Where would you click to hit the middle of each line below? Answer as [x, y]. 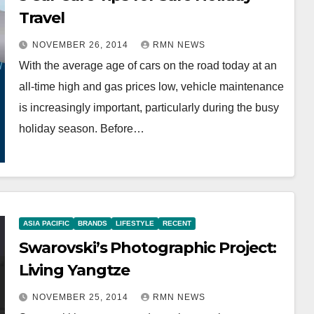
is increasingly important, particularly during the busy [149, 107]
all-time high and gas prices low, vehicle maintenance [151, 86]
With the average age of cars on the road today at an [148, 65]
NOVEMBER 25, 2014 [81, 297]
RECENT [177, 223]
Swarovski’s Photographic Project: [148, 248]
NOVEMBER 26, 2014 [81, 45]
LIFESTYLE [135, 223]
